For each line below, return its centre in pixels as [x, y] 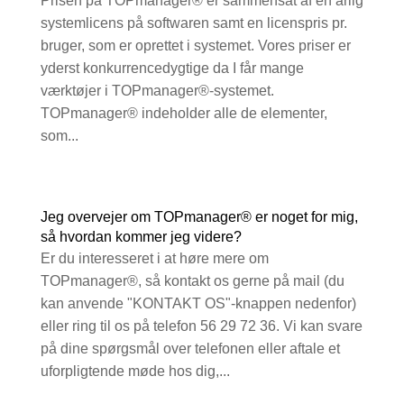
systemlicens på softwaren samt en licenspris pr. [193, 23]
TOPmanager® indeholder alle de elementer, [184, 114]
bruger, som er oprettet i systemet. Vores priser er [195, 46]
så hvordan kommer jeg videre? [141, 237]
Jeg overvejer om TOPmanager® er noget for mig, [199, 217]
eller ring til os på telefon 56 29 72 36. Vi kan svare [201, 326]
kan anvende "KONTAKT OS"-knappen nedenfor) [198, 304]
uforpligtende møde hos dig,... [135, 372]
